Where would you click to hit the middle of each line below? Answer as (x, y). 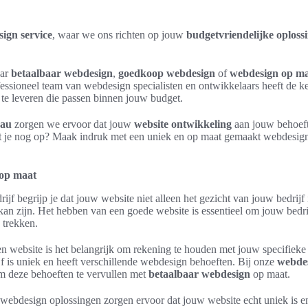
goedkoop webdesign (167, 73)
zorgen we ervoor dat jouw (73, 124)
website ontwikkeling (183, 124)
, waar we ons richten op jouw (119, 35)
